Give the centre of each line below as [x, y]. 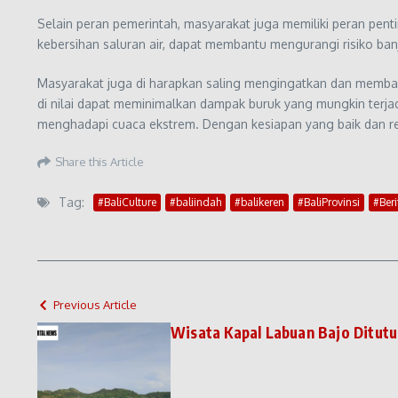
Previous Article [95, 305]
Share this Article [99, 161]
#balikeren [259, 202]
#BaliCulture [127, 202]
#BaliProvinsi [329, 202]
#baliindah [195, 202]
